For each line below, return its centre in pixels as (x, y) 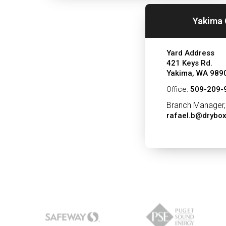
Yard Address (191, 53)
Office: (179, 89)
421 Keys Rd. (190, 63)
